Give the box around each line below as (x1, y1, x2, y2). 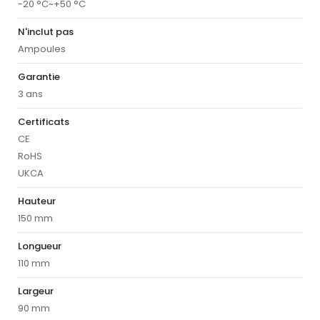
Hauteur (18, 194, 56, 209)
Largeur (18, 284, 54, 299)
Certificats (18, 115, 69, 129)
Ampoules (18, 42, 66, 56)
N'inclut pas (18, 25, 74, 39)
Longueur (18, 239, 61, 254)
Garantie (18, 70, 60, 84)
